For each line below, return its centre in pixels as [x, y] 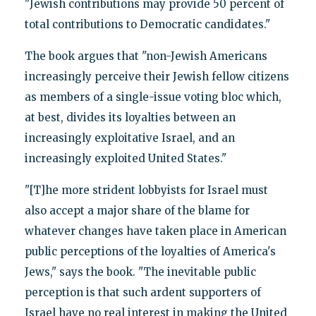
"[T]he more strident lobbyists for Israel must [146, 190]
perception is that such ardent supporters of [142, 292]
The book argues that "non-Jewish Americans [146, 56]
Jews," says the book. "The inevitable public [140, 272]
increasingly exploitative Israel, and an [129, 138]
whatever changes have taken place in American [155, 231]
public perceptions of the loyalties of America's [150, 251]
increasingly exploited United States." [125, 158]
